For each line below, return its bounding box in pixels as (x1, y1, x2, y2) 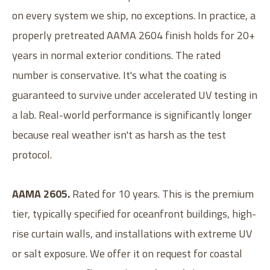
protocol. (12, 146, 52, 163)
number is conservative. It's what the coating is (12, 66, 227, 83)
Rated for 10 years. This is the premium (70, 185, 254, 202)
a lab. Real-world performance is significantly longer (12, 106, 252, 123)
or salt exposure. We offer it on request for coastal (12, 245, 242, 262)
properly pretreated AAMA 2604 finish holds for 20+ (12, 27, 255, 43)
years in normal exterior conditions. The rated (12, 46, 221, 63)
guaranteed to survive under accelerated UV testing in (12, 86, 257, 103)
